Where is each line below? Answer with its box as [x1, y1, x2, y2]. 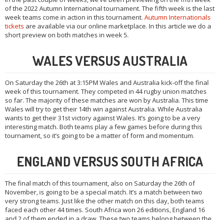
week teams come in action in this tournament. [5, 13, 144, 22]
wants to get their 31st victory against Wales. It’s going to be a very [5, 113, 200, 123]
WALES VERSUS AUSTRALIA [32, 52, 188, 69]
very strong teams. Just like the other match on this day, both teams [5, 196, 204, 206]
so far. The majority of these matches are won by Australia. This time [5, 96, 208, 105]
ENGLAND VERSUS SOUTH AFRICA [17, 153, 203, 170]
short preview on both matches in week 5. [5, 30, 129, 40]
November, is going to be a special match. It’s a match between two [5, 188, 202, 197]
